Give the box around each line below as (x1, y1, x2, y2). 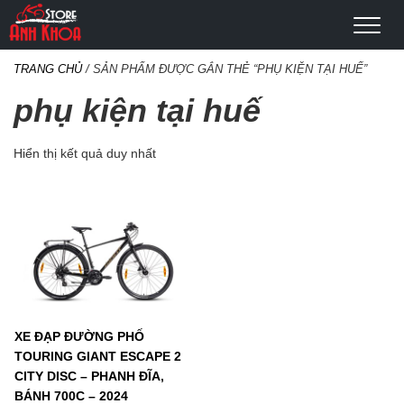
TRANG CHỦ (14, 62, 82, 76)
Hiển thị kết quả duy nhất (14, 146, 156, 161)
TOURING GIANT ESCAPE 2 (14, 349, 181, 364)
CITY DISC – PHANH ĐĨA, (14, 369, 164, 384)
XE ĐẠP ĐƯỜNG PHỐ (14, 329, 144, 344)
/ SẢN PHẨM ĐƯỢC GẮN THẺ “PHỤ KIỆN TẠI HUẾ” (82, 62, 367, 76)
